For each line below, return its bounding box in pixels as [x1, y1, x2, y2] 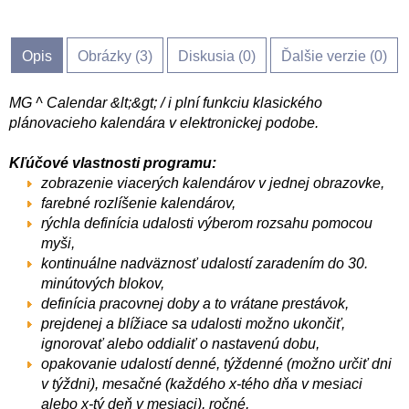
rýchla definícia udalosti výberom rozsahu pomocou [41, 215, 372, 231]
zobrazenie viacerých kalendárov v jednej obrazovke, [41, 175, 384, 191]
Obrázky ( [78, 48, 140, 64]
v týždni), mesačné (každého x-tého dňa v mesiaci [41, 376, 362, 392]
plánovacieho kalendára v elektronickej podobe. [9, 115, 319, 131]
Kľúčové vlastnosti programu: [9, 155, 216, 171]
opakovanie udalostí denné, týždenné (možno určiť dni [41, 356, 392, 372]
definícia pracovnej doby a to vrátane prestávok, [41, 296, 349, 311]
